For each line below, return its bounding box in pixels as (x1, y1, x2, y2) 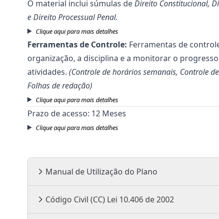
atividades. (27, 66, 69, 77)
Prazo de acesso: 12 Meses (27, 108, 126, 119)
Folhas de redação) (27, 80, 92, 91)
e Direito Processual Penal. (27, 12, 118, 22)
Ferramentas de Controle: (27, 39, 129, 50)
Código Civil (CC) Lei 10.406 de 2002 (107, 194, 174, 205)
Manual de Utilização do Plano (45, 166, 157, 177)
